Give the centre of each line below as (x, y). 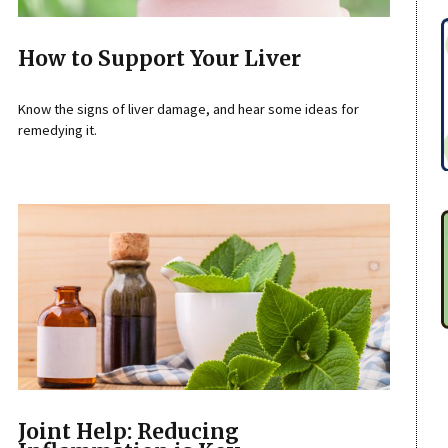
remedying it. (57, 129)
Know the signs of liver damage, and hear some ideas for (188, 108)
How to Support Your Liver (159, 59)
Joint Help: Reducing (128, 431)
